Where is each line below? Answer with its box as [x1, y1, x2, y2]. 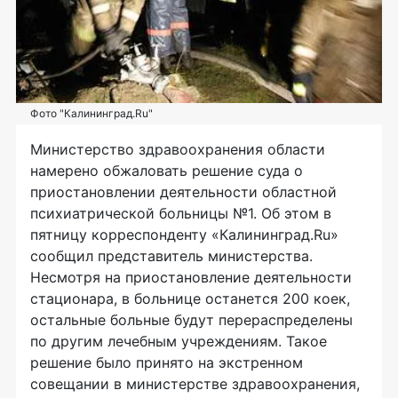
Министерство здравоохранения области [30, 140, 325, 159]
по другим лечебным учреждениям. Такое [30, 332, 327, 351]
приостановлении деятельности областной [30, 183, 337, 202]
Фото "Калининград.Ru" [30, 107, 153, 121]
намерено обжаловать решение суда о [30, 162, 303, 180]
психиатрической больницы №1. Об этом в [30, 204, 331, 223]
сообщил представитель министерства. [30, 247, 313, 266]
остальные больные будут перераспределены [30, 311, 353, 330]
